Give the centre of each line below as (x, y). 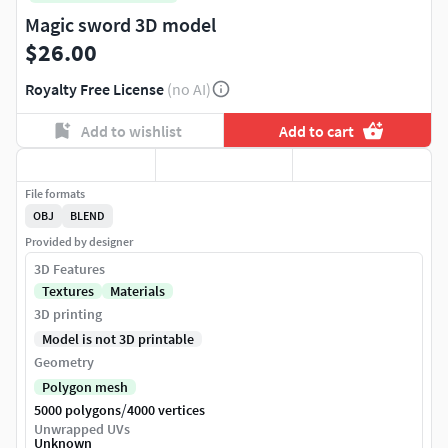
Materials (137, 291)
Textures (68, 291)
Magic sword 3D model (120, 25)
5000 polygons (77, 410)
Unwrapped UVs (82, 429)
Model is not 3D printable (118, 339)
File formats (55, 194)
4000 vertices (166, 410)
